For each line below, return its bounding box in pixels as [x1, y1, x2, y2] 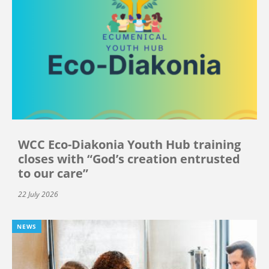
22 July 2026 [18, 189, 58, 200]
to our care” [18, 165, 88, 182]
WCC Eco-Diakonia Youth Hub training [18, 136, 241, 153]
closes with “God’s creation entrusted [18, 151, 240, 168]
